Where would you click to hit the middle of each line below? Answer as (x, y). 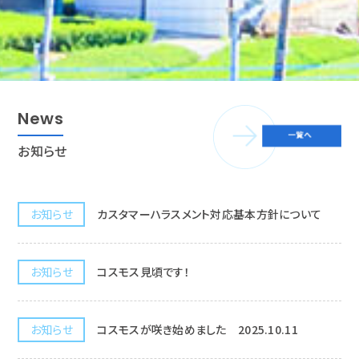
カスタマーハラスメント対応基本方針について (210, 214)
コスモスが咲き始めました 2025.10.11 (198, 329)
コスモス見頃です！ (143, 271)
